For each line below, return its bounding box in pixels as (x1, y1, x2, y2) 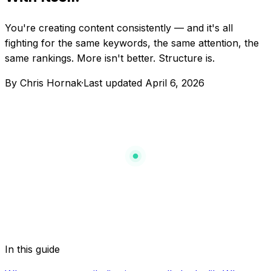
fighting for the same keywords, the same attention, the (5, 36, 259, 49)
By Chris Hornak (5, 76, 81, 89)
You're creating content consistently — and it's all (5, 21, 233, 34)
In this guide (5, 243, 60, 255)
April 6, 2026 (145, 76, 204, 89)
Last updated (83, 76, 145, 89)
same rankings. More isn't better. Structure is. (5, 51, 215, 64)
